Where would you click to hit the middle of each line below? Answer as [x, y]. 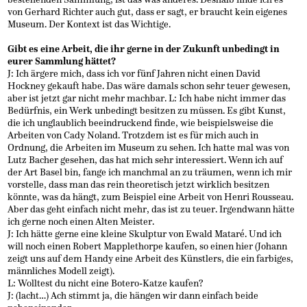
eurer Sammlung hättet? [62, 61]
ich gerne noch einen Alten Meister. [81, 221]
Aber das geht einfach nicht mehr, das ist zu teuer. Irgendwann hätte [151, 209]
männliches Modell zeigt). [61, 271]
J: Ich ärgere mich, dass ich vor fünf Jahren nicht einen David [134, 73]
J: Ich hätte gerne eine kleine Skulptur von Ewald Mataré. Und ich [145, 234]
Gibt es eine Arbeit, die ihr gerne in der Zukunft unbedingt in [144, 49]
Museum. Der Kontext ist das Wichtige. [89, 24]
